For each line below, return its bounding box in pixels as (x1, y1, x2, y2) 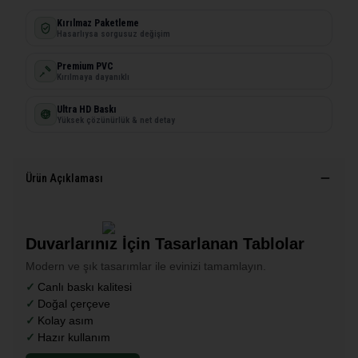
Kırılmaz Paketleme (57, 17, 139, 29)
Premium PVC (57, 60, 113, 72)
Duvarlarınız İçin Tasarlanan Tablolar (26, 235, 304, 253)
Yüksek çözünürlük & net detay (57, 114, 175, 125)
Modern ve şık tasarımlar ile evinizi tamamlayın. (26, 260, 266, 272)
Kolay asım (38, 314, 93, 327)
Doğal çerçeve (38, 297, 110, 310)
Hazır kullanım (38, 331, 110, 344)
